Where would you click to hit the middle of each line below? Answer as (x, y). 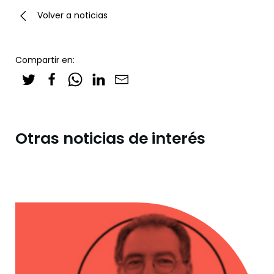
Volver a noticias (72, 16)
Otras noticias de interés (110, 139)
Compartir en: (45, 60)
